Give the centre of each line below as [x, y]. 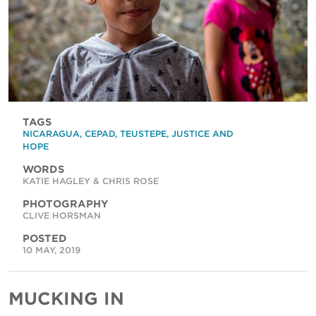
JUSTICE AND [202, 134]
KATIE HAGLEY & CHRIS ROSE [91, 181]
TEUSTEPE [143, 134]
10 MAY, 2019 [51, 250]
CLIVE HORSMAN [62, 216]
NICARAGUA [51, 134]
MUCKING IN [66, 299]
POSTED [45, 239]
